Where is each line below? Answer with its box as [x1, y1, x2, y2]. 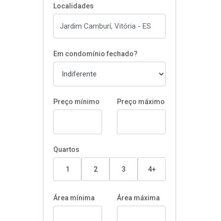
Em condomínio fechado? [53, 50, 138, 58]
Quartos [53, 146, 79, 153]
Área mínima [53, 194, 95, 202]
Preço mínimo [53, 98, 100, 106]
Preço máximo [117, 98, 165, 106]
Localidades [53, 2, 94, 10]
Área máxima [117, 194, 160, 202]
